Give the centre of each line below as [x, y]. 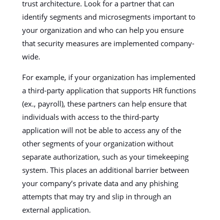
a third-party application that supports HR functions [109, 90]
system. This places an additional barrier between [105, 170]
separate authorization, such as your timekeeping [105, 157]
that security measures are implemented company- [108, 43]
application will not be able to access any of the [101, 130]
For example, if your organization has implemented [109, 77]
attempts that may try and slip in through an [96, 196]
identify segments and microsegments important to [109, 17]
